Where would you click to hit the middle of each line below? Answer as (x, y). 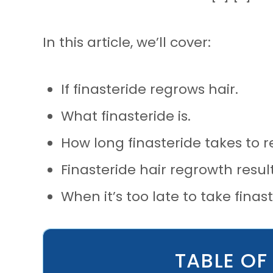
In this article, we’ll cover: (129, 42)
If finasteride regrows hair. (150, 89)
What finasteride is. (126, 116)
